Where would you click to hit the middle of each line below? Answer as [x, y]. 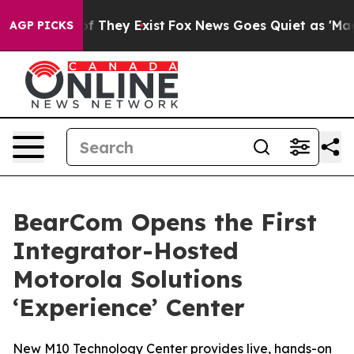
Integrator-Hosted [126, 250]
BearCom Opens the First [165, 222]
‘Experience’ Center [129, 307]
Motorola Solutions [128, 279]
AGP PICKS [41, 25]
